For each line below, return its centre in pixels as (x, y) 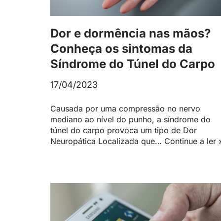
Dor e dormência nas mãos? (130, 33)
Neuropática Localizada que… (107, 141)
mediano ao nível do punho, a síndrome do (130, 119)
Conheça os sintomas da (121, 48)
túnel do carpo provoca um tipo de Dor (124, 130)
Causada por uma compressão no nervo (125, 108)
